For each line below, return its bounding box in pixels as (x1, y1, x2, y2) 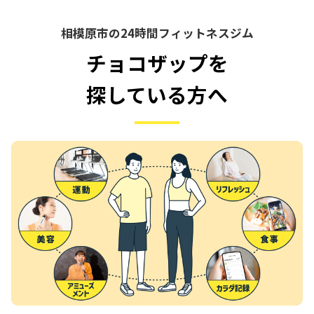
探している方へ (86, 80, 228, 109)
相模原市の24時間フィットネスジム (60, 25, 254, 42)
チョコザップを (86, 48, 228, 78)
